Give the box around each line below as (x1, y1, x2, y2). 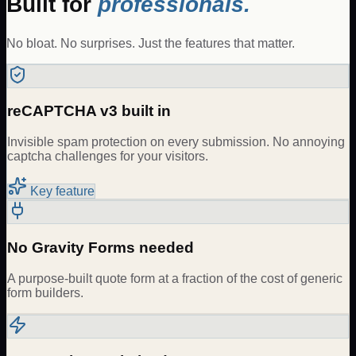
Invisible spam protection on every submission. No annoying (7, 135, 345, 149)
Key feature (27, 184, 95, 199)
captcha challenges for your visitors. (7, 149, 208, 164)
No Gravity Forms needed (7, 238, 194, 256)
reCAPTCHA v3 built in (7, 103, 171, 120)
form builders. (7, 285, 83, 300)
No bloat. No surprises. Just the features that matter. (6, 36, 295, 50)
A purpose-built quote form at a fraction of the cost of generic (7, 271, 342, 285)
